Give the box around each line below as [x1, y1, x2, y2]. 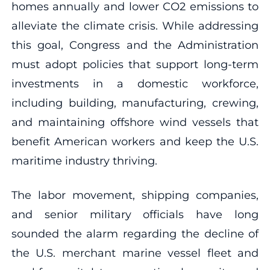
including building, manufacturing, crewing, [11, 96, 259, 110]
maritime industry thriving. [11, 154, 157, 168]
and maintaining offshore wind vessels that [11, 115, 259, 129]
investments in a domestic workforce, [11, 77, 259, 90]
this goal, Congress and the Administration [11, 38, 259, 52]
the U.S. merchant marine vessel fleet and [11, 246, 259, 260]
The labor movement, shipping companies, [11, 188, 259, 202]
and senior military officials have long [11, 207, 259, 221]
